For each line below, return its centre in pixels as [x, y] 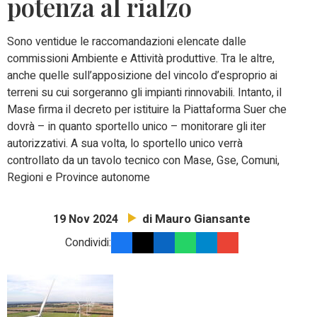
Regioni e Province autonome [79, 178]
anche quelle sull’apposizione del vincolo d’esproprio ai [142, 76]
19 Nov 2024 [85, 220]
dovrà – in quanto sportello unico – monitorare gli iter [137, 127]
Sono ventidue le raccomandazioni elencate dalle [127, 42]
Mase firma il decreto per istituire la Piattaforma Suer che [147, 110]
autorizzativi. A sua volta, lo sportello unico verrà [125, 144]
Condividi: [88, 243]
